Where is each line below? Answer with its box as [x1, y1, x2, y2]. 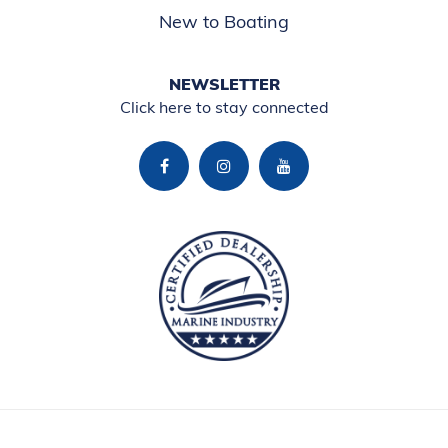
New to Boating [159, 10, 289, 33]
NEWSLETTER [168, 74, 280, 94]
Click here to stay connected [119, 97, 329, 117]
